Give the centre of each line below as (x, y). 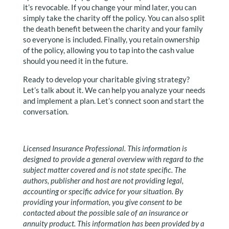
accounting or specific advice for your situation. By (103, 191)
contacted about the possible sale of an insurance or (105, 213)
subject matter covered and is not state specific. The (104, 170)
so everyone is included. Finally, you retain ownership (111, 39)
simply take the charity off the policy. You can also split (114, 18)
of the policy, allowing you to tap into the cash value (108, 50)
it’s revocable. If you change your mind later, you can (109, 7)
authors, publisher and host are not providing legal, (103, 180)
